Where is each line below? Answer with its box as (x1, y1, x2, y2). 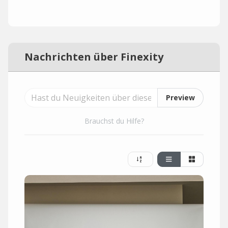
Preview (166, 93, 195, 102)
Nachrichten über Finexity (24, 50, 163, 64)
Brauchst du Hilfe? (84, 116, 144, 126)
